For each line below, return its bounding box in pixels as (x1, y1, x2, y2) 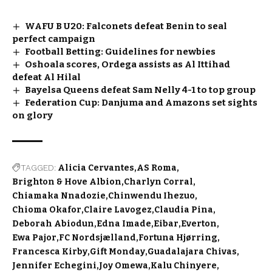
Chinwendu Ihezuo (108, 191, 195, 202)
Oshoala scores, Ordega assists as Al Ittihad (25, 59, 231, 70)
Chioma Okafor (12, 205, 81, 216)
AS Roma (137, 163, 177, 174)
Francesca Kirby (12, 246, 87, 257)
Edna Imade (97, 219, 151, 229)
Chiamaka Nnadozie (12, 191, 106, 202)
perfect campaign (12, 33, 95, 45)
